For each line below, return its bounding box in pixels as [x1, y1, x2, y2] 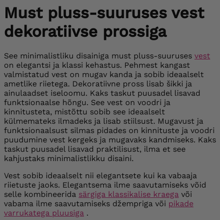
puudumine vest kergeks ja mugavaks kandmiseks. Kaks [4, 135, 216, 145]
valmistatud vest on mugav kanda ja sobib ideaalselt [4, 70, 204, 80]
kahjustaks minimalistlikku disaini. [4, 154, 134, 164]
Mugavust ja [158, 116, 203, 126]
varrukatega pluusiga [4, 208, 84, 218]
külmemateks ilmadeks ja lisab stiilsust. [4, 116, 155, 126]
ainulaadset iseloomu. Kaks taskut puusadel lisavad [4, 88, 200, 98]
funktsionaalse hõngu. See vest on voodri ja [4, 98, 170, 108]
